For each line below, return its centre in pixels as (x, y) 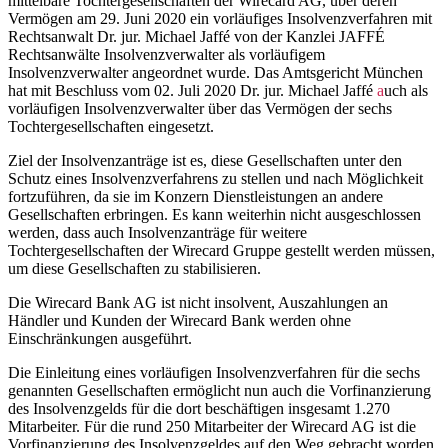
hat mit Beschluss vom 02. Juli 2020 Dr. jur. (146, 90)
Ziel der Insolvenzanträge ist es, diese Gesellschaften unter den (205, 160)
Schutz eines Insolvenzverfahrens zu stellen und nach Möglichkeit (215, 178)
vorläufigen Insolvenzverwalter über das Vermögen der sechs (200, 108)
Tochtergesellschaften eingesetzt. (111, 126)
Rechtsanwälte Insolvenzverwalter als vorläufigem (166, 54)
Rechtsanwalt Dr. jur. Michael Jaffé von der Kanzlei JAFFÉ (196, 36)
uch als (406, 90)
